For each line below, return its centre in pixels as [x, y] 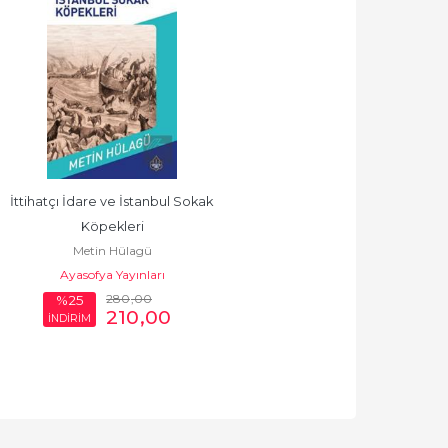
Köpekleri [112, 227]
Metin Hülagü [112, 251]
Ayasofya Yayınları [112, 275]
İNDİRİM [69, 318]
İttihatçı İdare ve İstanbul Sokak [111, 202]
